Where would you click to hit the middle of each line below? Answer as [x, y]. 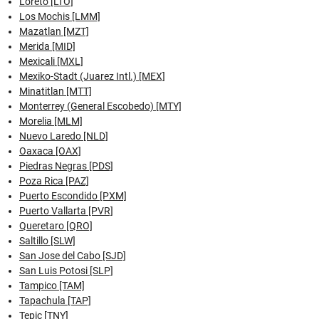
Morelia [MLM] [51, 121]
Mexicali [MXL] [51, 61]
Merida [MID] [47, 46]
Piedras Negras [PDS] [66, 166]
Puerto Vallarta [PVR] [66, 210]
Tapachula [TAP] [55, 300]
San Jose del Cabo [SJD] [73, 255]
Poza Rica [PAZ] [54, 181]
